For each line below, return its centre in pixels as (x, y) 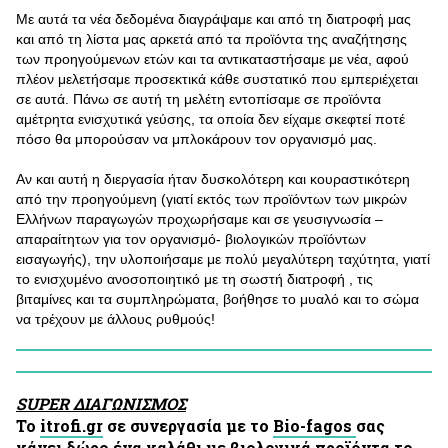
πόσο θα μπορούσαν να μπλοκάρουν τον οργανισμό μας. (196, 139)
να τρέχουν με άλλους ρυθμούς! (115, 319)
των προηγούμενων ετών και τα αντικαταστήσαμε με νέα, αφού (212, 59)
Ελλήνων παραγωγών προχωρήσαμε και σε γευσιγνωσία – (199, 219)
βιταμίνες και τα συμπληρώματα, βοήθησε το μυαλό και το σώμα (217, 299)
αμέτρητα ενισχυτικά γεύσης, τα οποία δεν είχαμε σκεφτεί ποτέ (210, 119)
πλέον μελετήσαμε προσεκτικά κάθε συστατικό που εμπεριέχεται (217, 79)
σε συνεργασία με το (188, 426)
